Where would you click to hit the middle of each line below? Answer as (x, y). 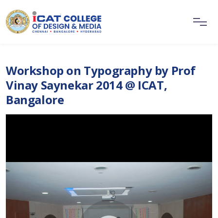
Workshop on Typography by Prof (101, 70)
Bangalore (35, 100)
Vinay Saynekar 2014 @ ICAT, (87, 85)
